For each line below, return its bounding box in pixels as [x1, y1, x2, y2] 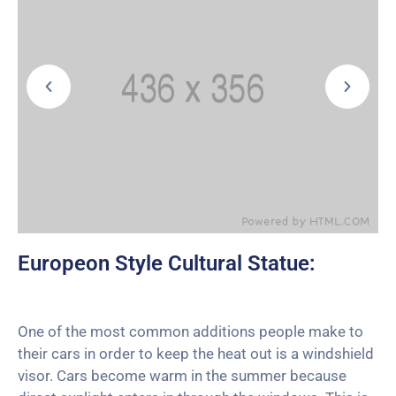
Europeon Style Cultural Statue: [18, 251, 316, 277]
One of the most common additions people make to [18, 323, 363, 341]
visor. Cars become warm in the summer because [18, 367, 346, 385]
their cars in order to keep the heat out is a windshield [18, 345, 374, 363]
